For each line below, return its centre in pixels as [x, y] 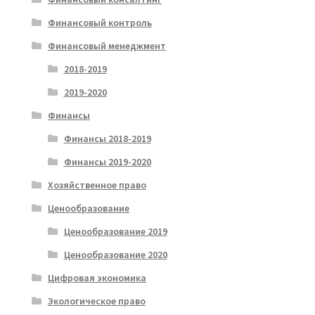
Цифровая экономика [97, 277]
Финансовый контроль [99, 22]
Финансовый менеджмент [107, 45]
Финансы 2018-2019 [107, 138]
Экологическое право [96, 301]
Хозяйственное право [97, 185]
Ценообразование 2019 [115, 231]
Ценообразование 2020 [115, 254]
